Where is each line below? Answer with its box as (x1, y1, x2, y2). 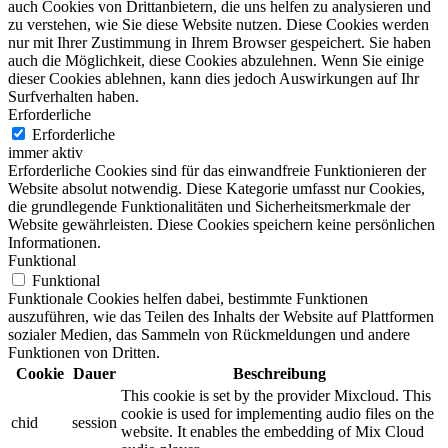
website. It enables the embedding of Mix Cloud (121, 423, 424, 441)
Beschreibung (232, 365, 326, 383)
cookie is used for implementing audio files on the (121, 405, 434, 423)
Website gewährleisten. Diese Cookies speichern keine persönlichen (8, 216, 435, 234)
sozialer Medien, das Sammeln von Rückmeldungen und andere (8, 326, 410, 344)
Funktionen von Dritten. (8, 344, 160, 362)
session (72, 414, 117, 432)
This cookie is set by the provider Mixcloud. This (121, 387, 431, 405)
